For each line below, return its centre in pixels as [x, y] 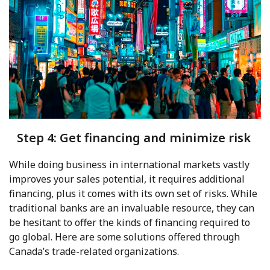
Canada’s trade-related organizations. [94, 251]
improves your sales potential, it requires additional [127, 179]
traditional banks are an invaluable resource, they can [132, 208]
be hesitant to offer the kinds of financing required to [130, 222]
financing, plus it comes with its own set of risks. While [133, 193]
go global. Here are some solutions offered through [124, 237]
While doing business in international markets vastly [129, 164]
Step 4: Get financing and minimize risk [133, 137]
